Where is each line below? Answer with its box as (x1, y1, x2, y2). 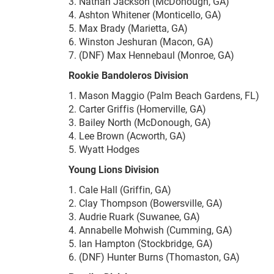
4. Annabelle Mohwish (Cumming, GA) (68, 223, 232, 237)
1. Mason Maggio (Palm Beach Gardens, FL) (68, 89, 259, 102)
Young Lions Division (68, 163, 159, 176)
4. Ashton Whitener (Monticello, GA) (68, 8, 221, 21)
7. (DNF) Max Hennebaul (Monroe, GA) (68, 48, 234, 62)
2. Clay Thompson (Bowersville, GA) (68, 196, 223, 210)
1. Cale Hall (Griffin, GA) (68, 183, 171, 196)
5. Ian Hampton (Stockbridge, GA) (68, 237, 213, 250)
